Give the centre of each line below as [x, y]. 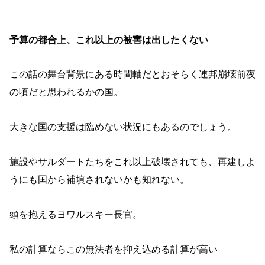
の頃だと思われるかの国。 [66, 92]
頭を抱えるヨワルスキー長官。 [76, 214]
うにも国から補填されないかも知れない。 [99, 179]
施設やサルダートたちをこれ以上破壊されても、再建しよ [132, 161]
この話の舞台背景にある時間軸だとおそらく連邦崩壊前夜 [132, 75]
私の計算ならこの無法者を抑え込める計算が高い [114, 249]
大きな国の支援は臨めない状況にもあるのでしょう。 [123, 127]
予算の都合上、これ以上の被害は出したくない [109, 40]
